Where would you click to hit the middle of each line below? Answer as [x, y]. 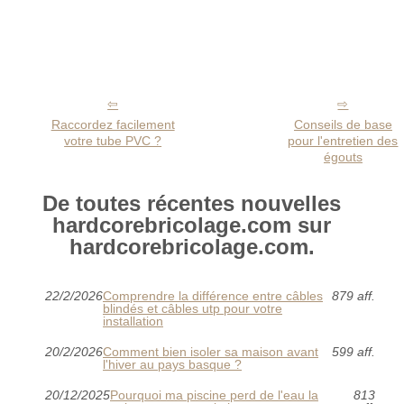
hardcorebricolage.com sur [192, 225]
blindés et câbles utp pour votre [193, 308]
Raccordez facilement [113, 124]
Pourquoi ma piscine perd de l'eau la [214, 395]
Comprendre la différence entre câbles [213, 295]
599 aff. [353, 351]
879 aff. [353, 295]
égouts [343, 156]
